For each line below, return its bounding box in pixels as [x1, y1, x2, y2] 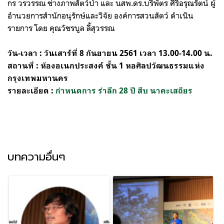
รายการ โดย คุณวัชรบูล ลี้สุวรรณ [7, 22, 114, 33]
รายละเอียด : [7, 85, 55, 95]
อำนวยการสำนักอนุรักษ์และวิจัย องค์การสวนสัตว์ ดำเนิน [7, 10, 193, 20]
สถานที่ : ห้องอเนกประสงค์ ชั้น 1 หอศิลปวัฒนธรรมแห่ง [7, 60, 204, 70]
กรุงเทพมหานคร [7, 73, 68, 83]
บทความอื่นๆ [7, 148, 65, 165]
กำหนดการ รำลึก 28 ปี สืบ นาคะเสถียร [55, 85, 192, 95]
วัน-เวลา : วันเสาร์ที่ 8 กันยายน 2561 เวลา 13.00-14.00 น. [7, 48, 212, 58]
